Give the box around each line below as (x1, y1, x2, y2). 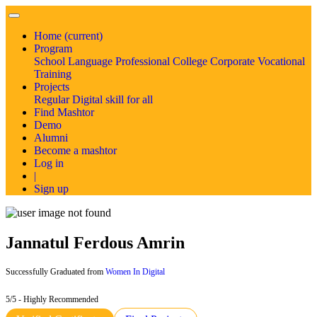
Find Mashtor (34, 106, 94, 118)
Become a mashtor (34, 144, 117, 156)
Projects (34, 81, 69, 93)
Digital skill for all (72, 93, 153, 105)
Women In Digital (105, 266, 165, 277)
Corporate (210, 55, 255, 67)
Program (34, 42, 72, 54)
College (173, 55, 207, 67)
